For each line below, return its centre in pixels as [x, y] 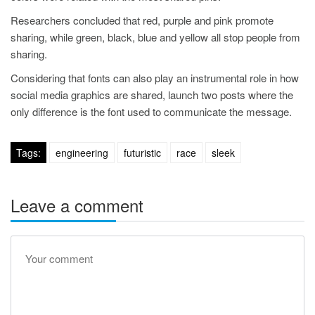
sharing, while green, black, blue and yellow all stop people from [155, 37]
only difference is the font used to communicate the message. [151, 112]
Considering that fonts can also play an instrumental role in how [155, 78]
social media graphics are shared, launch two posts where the [152, 95]
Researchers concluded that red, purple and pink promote [142, 20]
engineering [82, 153]
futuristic [142, 153]
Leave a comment [77, 205]
